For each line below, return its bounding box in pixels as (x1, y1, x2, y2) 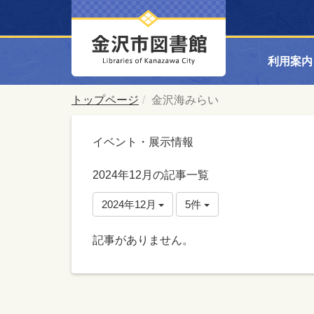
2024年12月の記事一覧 (93, 169, 209, 181)
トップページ (71, 94, 139, 106)
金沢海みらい (151, 94, 219, 106)
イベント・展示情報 (93, 136, 193, 148)
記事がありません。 (93, 234, 193, 246)
